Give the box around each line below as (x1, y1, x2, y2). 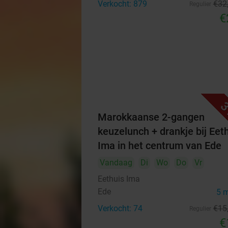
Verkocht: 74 (98, 204, 142, 213)
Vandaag (100, 158, 132, 167)
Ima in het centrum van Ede (98, 139, 221, 152)
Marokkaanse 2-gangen (98, 111, 205, 123)
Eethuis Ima (98, 174, 140, 184)
